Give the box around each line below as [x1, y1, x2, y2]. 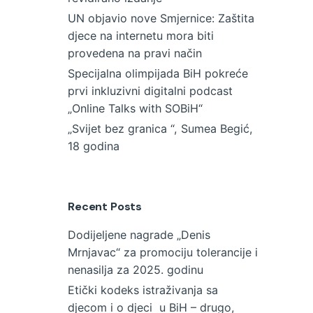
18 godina [68, 138, 119, 153]
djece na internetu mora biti [68, 28, 214, 43]
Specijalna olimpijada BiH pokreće [68, 66, 248, 80]
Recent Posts [68, 199, 143, 214]
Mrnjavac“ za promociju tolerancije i [68, 245, 258, 260]
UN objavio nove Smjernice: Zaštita [68, 10, 254, 25]
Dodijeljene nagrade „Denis [68, 228, 210, 242]
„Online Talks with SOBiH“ [68, 101, 203, 115]
